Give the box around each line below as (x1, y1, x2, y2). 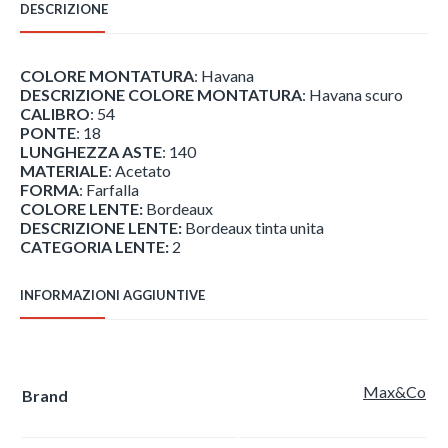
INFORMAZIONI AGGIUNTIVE (20, 286, 205, 303)
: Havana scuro (302, 84, 403, 104)
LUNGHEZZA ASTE (20, 141, 162, 161)
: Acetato (108, 160, 171, 180)
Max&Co (363, 381, 426, 401)
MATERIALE (20, 160, 108, 180)
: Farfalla (79, 179, 139, 199)
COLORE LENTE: (20, 198, 143, 218)
